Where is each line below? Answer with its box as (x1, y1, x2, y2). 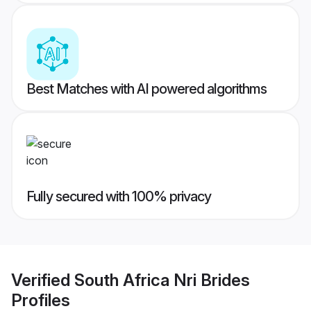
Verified (11, 269, 74, 290)
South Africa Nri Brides (74, 269, 250, 290)
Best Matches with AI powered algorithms (26, 81, 267, 98)
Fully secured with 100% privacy (26, 188, 211, 205)
